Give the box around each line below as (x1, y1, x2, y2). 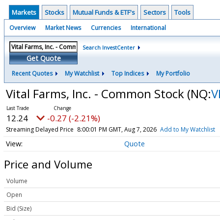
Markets (12, 8, 36, 17)
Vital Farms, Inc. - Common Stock (5, 85, 187, 102)
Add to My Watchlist (160, 125, 215, 134)
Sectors (143, 8, 166, 17)
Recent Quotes (12, 69, 53, 78)
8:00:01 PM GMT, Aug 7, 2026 (77, 125, 157, 134)
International (131, 24, 166, 32)
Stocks (45, 8, 64, 17)
